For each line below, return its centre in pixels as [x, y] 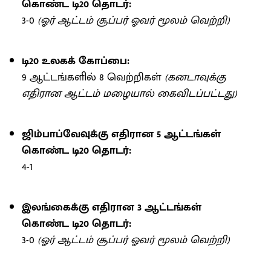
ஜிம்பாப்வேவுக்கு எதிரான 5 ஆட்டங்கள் [121, 134]
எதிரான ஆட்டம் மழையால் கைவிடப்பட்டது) [129, 93]
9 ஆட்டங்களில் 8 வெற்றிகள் [93, 77]
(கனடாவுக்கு [195, 77]
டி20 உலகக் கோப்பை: [76, 61]
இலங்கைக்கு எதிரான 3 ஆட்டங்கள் [112, 207]
